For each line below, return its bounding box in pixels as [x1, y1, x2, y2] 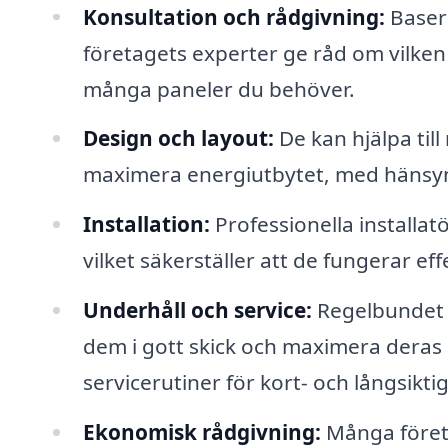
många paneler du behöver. [82, 74, 355, 103]
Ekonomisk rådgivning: [82, 417, 321, 446]
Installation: [82, 210, 210, 239]
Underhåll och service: [82, 296, 312, 325]
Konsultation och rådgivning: [82, 2, 385, 31]
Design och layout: [82, 124, 274, 153]
